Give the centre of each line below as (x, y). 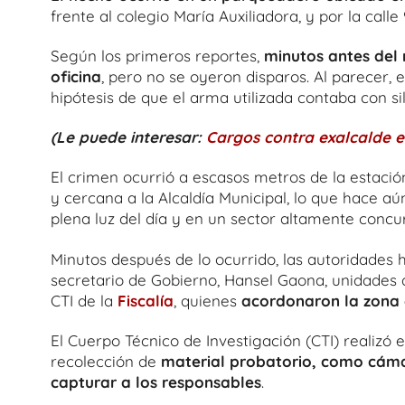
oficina (76, 76)
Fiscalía (146, 300)
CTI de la (84, 300)
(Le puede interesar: (128, 137)
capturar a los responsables (156, 381)
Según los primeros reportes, (157, 55)
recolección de (106, 361)
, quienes (207, 300)
